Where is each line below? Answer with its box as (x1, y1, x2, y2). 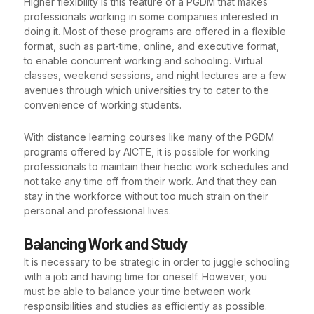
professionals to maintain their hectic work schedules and (24, 160, 289, 172)
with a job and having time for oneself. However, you (24, 271, 267, 283)
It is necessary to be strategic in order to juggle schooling (24, 256, 290, 268)
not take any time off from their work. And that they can (24, 175, 277, 187)
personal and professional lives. (24, 204, 171, 217)
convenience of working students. (24, 99, 182, 111)
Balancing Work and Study (24, 235, 187, 254)
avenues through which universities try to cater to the (24, 84, 269, 97)
